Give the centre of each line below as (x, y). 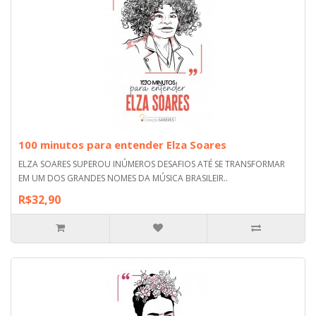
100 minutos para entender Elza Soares (122, 144)
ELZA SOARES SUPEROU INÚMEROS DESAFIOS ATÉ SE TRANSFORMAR (152, 164)
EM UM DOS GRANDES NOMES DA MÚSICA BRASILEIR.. (123, 178)
